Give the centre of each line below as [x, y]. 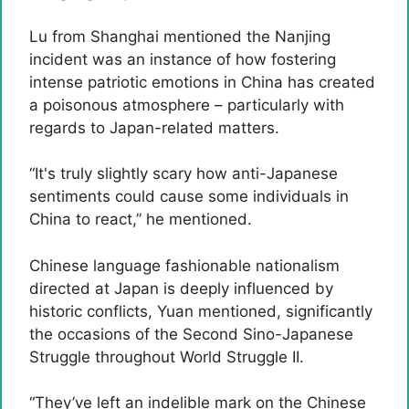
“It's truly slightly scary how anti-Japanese [184, 173]
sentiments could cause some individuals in [189, 196]
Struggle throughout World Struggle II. [167, 357]
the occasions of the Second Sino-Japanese [191, 334]
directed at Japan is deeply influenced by [181, 288]
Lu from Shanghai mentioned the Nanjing [180, 36]
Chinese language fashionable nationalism [184, 265]
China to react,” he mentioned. [141, 219]
